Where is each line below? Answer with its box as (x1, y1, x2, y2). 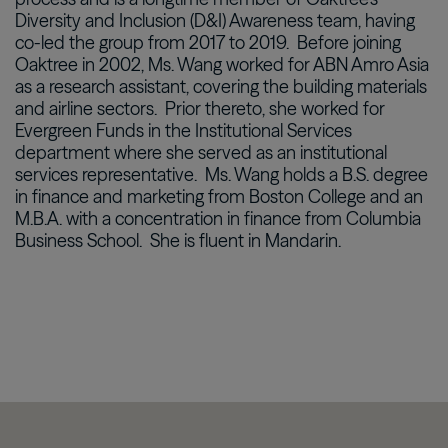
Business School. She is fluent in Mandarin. (15, 229, 341, 252)
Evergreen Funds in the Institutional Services (15, 119, 352, 142)
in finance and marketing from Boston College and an (15, 185, 423, 208)
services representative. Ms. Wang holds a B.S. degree (15, 163, 428, 186)
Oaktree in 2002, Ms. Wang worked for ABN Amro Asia (15, 53, 429, 76)
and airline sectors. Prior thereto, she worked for (15, 97, 385, 120)
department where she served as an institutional (15, 141, 387, 164)
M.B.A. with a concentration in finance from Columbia (15, 207, 421, 230)
